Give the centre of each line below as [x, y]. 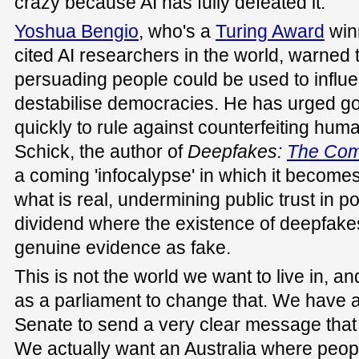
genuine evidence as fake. [123, 248]
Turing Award [270, 32]
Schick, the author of [101, 152]
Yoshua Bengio [77, 32]
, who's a [177, 32]
